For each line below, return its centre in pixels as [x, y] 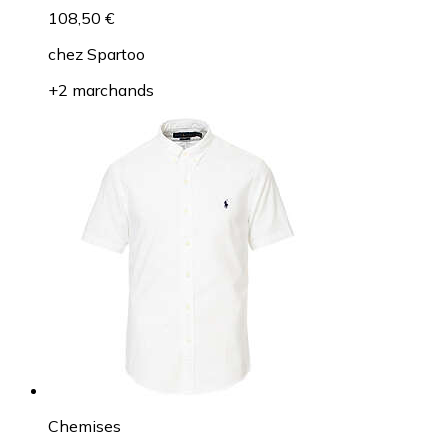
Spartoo [116, 53]
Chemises [84, 425]
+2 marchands [101, 89]
